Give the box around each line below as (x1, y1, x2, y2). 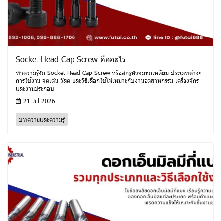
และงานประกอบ (16, 84, 54, 93)
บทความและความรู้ (19, 115, 65, 124)
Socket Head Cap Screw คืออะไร (16, 54, 126, 65)
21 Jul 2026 (21, 97, 55, 105)
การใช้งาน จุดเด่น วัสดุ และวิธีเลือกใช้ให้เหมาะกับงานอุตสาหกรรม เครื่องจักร (16, 76, 199, 85)
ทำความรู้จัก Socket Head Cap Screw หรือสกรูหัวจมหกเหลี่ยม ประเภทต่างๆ (16, 69, 202, 77)
